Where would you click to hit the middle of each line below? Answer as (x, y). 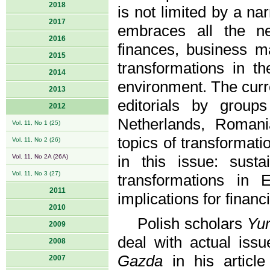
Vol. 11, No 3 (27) (36, 173)
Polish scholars (192, 224)
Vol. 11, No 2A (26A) (40, 156)
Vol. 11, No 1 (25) (36, 123)
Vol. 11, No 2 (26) (36, 140)
